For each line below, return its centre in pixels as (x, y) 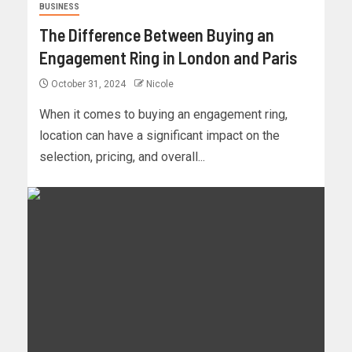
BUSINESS (59, 7)
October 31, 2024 (88, 84)
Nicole (160, 84)
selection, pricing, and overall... (122, 157)
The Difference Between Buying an (157, 35)
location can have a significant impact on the (159, 136)
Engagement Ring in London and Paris (168, 58)
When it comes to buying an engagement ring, (163, 115)
